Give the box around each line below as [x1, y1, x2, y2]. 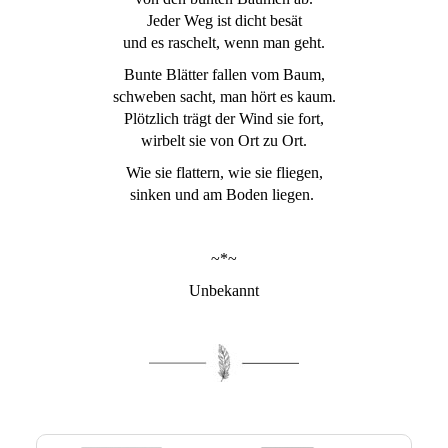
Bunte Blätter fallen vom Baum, [123, 65, 325, 83]
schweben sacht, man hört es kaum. [112, 87, 336, 105]
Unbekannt [189, 281, 259, 299]
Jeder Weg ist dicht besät [146, 11, 302, 29]
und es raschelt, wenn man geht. [123, 33, 325, 51]
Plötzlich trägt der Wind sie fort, [124, 109, 324, 127]
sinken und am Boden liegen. [130, 185, 318, 203]
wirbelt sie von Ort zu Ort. [141, 131, 307, 149]
